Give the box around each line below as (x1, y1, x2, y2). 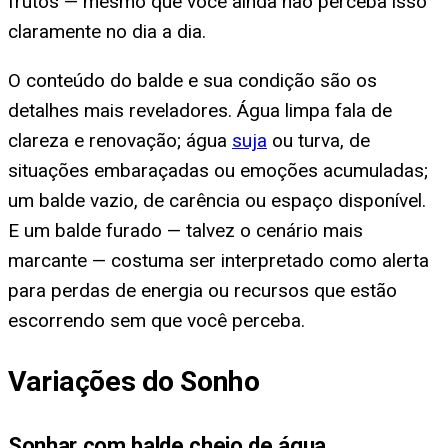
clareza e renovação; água (8, 128, 232, 152)
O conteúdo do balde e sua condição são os (8, 68, 377, 92)
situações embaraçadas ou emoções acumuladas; (8, 158, 428, 182)
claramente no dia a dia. (8, 19, 206, 43)
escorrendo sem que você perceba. (8, 308, 305, 332)
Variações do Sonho (8, 365, 260, 399)
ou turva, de (267, 128, 370, 152)
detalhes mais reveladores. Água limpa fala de (8, 98, 392, 122)
